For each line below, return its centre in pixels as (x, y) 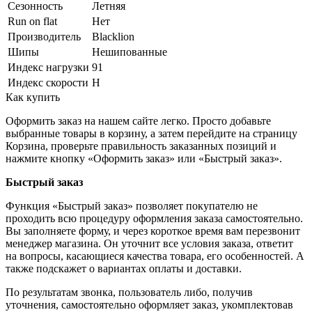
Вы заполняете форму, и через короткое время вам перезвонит (153, 231)
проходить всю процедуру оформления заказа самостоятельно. (154, 218)
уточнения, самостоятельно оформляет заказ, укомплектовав (149, 304)
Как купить (33, 97)
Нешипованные (130, 52)
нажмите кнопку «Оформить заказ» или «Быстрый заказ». (144, 158)
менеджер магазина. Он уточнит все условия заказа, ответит (149, 243)
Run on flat (32, 21)
